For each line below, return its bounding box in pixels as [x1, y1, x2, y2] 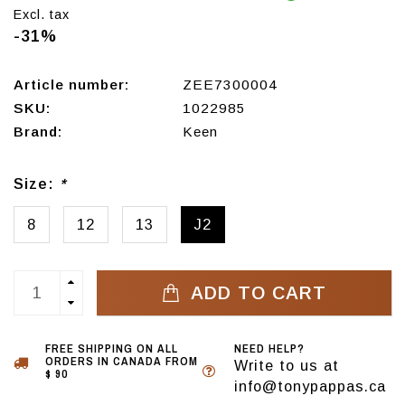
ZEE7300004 [182, 77, 278, 93]
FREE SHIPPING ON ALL [45, 341, 178, 357]
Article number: [14, 77, 129, 93]
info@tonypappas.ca [234, 378, 386, 395]
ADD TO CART [184, 283, 326, 304]
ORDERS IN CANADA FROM [45, 353, 198, 370]
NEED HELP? [234, 341, 305, 357]
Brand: [14, 124, 62, 140]
